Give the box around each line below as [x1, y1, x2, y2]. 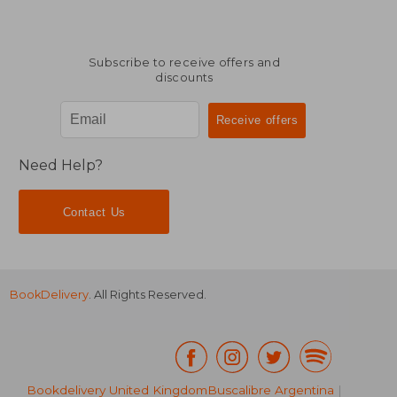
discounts [155, 70, 214, 84]
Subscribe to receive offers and [89, 55, 280, 69]
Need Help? [19, 157, 104, 175]
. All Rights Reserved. [89, 288, 207, 302]
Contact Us [62, 205, 126, 219]
